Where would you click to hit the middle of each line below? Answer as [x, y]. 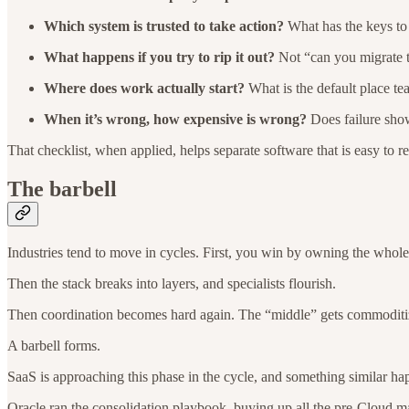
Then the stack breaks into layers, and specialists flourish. [172, 283]
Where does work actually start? [146, 89]
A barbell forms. [54, 345]
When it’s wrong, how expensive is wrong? [177, 120]
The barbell [62, 189]
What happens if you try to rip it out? [161, 58]
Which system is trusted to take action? [166, 26]
